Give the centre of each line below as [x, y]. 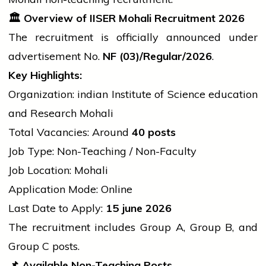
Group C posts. [44, 246]
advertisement [45, 56]
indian [93, 94]
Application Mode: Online [70, 189]
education [233, 94]
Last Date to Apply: [57, 208]
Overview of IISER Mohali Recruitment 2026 [133, 18]
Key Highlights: [45, 75]
